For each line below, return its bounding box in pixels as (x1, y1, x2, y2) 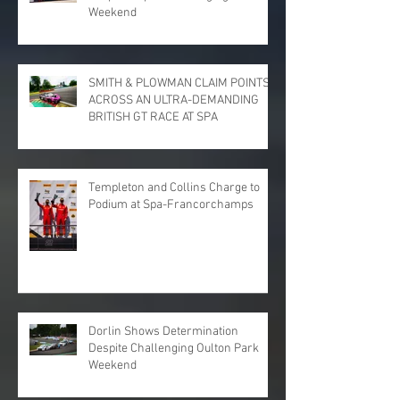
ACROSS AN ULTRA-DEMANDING (88, 93, 259, 109)
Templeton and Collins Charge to (88, 180, 260, 196)
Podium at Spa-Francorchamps (88, 197, 254, 213)
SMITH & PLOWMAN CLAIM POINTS (88, 76, 270, 92)
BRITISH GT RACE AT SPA (88, 110, 218, 126)
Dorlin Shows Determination (88, 324, 238, 340)
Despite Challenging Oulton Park (88, 341, 259, 357)
